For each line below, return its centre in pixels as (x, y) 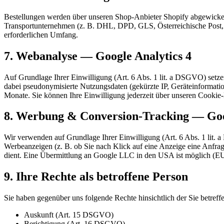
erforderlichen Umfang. (41, 34)
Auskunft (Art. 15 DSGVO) (69, 215)
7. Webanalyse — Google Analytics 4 (98, 56)
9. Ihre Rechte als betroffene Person (96, 177)
